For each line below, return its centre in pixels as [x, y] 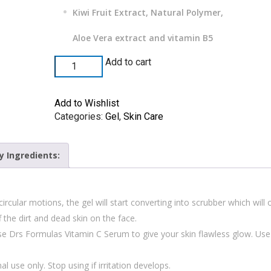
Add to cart [129, 62]
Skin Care [144, 116]
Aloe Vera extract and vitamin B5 [143, 38]
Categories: [80, 116]
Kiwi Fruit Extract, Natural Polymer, [148, 12]
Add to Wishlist [87, 103]
